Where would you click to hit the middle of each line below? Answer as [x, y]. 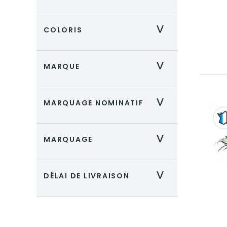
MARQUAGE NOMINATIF [94, 103]
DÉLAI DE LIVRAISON [87, 176]
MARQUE [62, 66]
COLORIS [63, 30]
